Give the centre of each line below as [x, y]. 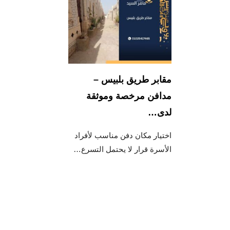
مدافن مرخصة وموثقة [129, 96]
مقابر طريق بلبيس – [133, 79]
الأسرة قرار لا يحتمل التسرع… [123, 149]
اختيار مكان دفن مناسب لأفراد [123, 135]
